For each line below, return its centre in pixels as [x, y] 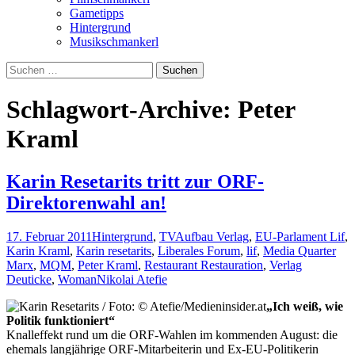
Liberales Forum [199, 250]
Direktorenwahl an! [86, 202]
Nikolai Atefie [132, 279]
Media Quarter [300, 250]
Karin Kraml [38, 250]
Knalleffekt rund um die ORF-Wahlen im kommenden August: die [172, 334]
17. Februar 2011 [49, 236]
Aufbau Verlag [212, 236]
